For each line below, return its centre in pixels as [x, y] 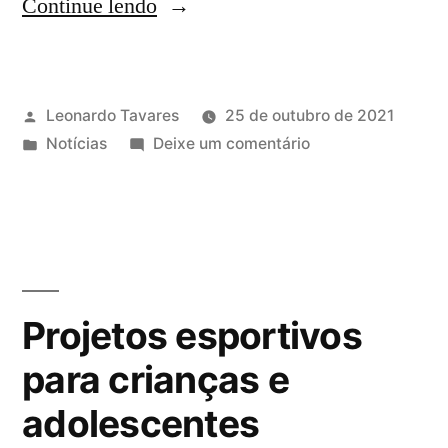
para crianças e [155, 379]
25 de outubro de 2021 [309, 115]
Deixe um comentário [231, 143]
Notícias [76, 143]
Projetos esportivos [192, 335]
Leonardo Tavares [112, 115]
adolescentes [141, 423]
